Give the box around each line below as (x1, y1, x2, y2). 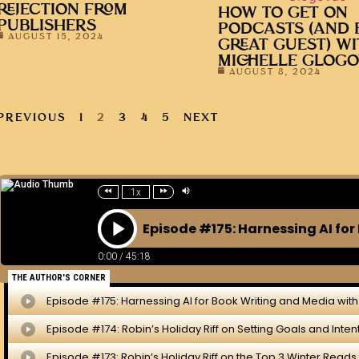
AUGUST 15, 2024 (8, 31, 104, 41)
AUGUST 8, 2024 (229, 67, 321, 76)
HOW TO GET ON (218, 5, 348, 21)
